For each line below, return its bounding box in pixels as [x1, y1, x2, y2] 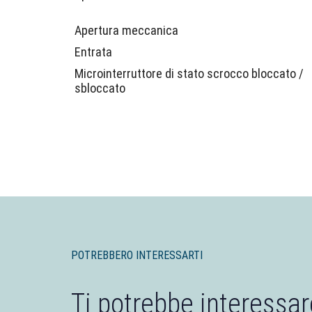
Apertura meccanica [75, 23, 178, 38]
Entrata [75, 45, 112, 59]
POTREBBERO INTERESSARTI [71, 249, 203, 262]
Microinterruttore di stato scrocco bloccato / [75, 66, 304, 81]
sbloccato [75, 81, 125, 95]
